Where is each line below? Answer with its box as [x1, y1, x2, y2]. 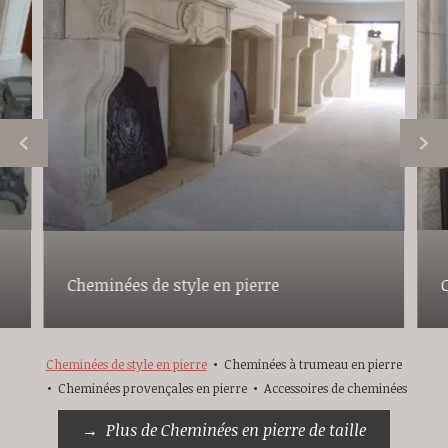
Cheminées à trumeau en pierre [224, 355, 403, 374]
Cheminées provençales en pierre [57, 379, 247, 398]
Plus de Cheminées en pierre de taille [106, 419, 366, 442]
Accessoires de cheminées [264, 379, 408, 398]
